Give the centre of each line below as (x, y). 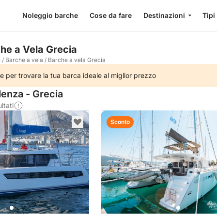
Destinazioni (164, 15)
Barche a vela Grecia (77, 60)
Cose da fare (110, 15)
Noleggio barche (50, 15)
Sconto (120, 122)
